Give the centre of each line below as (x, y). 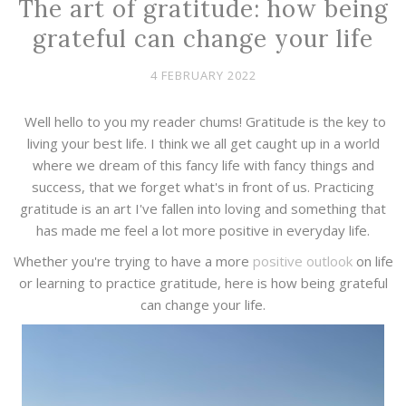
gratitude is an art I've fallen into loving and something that (203, 209)
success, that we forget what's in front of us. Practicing (203, 187)
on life (372, 261)
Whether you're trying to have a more (133, 261)
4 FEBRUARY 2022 (203, 76)
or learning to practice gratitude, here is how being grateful (203, 283)
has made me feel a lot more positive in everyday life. (203, 231)
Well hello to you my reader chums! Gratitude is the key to (203, 122)
